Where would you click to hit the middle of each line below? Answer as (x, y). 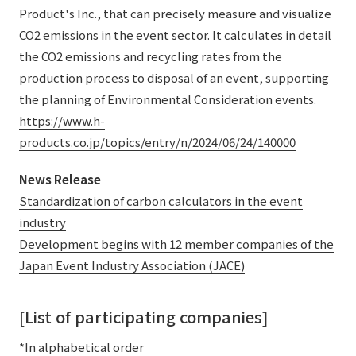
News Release (60, 179)
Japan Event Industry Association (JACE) (132, 265)
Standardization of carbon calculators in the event (161, 201)
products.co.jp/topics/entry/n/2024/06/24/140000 (157, 142)
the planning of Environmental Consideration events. (168, 99)
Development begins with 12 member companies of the (176, 244)
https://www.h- (62, 120)
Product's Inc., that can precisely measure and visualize (175, 13)
